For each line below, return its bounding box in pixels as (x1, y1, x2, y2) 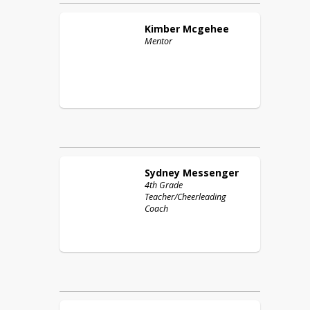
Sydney (145, 166, 180, 179)
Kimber (145, 22, 180, 35)
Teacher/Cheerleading (145, 191, 226, 203)
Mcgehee (183, 22, 229, 35)
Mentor (145, 35, 172, 47)
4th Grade (145, 179, 183, 191)
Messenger (183, 166, 239, 179)
